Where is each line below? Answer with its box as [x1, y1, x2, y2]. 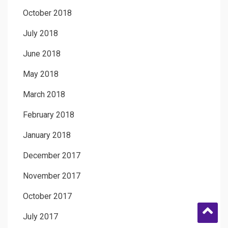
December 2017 [23, 150, 80, 160]
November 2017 [23, 170, 80, 181]
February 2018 [23, 109, 74, 120]
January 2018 [23, 130, 71, 140]
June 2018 [23, 48, 61, 59]
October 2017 [23, 191, 72, 201]
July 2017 [23, 211, 58, 221]
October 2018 [23, 8, 72, 18]
